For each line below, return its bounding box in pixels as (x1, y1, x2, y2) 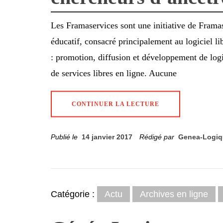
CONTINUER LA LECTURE (72, 100, 159, 108)
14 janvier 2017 (82, 132, 132, 141)
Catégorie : (51, 189, 97, 199)
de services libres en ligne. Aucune (51, 68, 177, 78)
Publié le (51, 132, 82, 141)
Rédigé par (137, 132, 178, 141)
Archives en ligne (140, 189, 208, 199)
